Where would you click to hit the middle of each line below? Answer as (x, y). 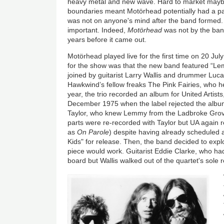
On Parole (93, 132)
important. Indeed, (98, 30)
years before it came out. (107, 40)
